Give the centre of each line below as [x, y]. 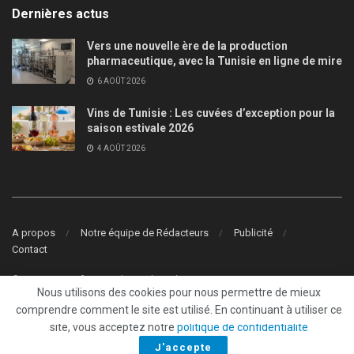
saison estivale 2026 [140, 128]
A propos [34, 233]
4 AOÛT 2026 [121, 148]
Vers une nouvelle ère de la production [187, 45]
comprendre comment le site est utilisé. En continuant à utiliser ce [179, 310]
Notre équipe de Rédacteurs [145, 233]
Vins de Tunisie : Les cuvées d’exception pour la [211, 113]
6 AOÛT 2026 [121, 81]
